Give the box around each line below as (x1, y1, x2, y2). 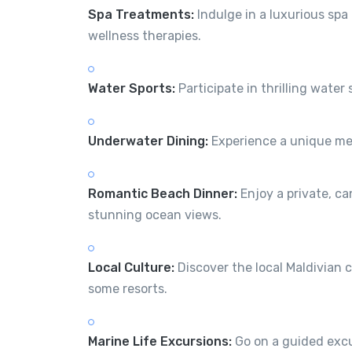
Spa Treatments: (88, 6, 194, 22)
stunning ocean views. (88, 207, 222, 222)
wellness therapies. (88, 27, 201, 43)
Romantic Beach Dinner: (88, 185, 237, 201)
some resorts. (88, 280, 167, 296)
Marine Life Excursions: (88, 333, 232, 349)
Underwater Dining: (88, 133, 208, 148)
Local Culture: (88, 259, 174, 275)
